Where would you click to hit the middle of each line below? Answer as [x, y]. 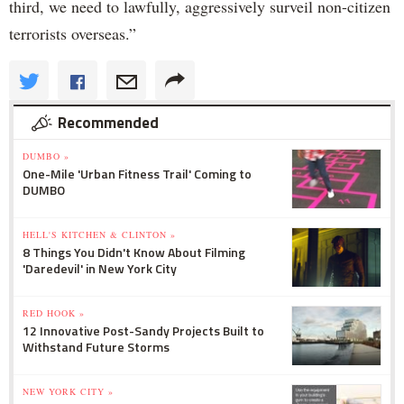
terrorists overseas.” [73, 33]
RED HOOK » [54, 312]
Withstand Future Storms [96, 346]
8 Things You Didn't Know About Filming [134, 252]
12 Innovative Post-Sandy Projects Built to [143, 330]
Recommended [108, 122]
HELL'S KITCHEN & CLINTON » [99, 234]
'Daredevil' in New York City [100, 268]
